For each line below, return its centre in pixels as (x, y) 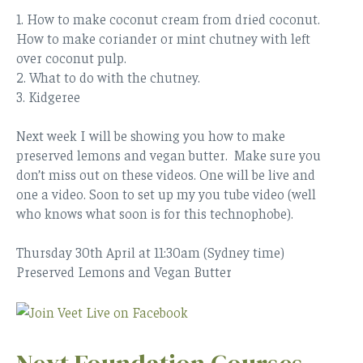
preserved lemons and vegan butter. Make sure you (169, 154)
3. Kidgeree (48, 96)
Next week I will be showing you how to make (151, 135)
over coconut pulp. (71, 57)
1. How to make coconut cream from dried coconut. (168, 18)
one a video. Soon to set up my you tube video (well (166, 193)
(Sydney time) (244, 252)
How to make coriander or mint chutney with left (163, 38)
